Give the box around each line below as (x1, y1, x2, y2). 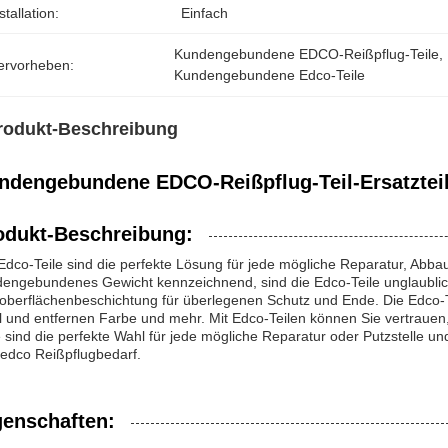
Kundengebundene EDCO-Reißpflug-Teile (174, 46, 440, 62)
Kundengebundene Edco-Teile (174, 67, 366, 83)
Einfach (181, 5, 228, 21)
